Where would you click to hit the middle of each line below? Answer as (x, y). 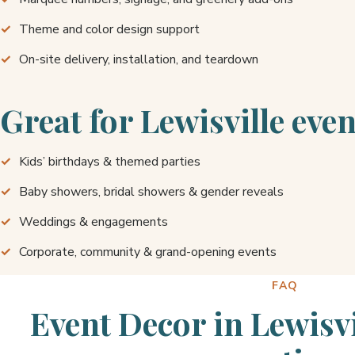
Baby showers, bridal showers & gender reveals (151, 192)
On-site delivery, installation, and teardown (139, 59)
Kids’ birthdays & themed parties (110, 162)
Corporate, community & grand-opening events (148, 252)
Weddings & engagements (94, 222)
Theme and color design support (109, 29)
